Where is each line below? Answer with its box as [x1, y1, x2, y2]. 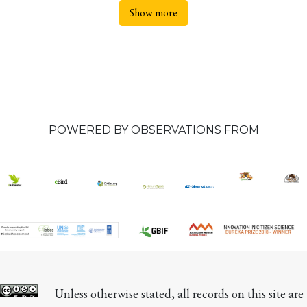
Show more [129, 5, 177, 20]
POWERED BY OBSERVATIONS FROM [48, 123, 259, 136]
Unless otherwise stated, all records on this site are [54, 286, 304, 302]
